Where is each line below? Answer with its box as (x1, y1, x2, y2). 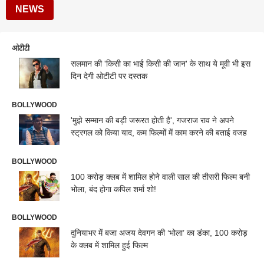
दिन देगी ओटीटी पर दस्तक (71, 71, 147, 81)
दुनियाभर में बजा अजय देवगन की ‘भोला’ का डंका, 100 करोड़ (71, 228, 167, 238)
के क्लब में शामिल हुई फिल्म (71, 240, 148, 250)
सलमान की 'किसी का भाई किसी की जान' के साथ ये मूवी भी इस (71, 59, 250, 68)
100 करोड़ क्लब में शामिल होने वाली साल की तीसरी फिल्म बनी (71, 171, 250, 181)
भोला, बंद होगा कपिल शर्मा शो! (71, 184, 156, 194)
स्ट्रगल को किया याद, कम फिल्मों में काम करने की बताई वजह (71, 127, 247, 137)
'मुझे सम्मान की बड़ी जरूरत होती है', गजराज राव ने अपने (71, 115, 234, 125)
